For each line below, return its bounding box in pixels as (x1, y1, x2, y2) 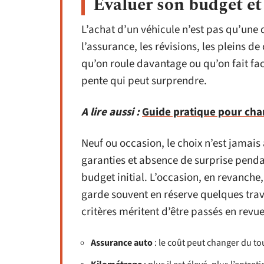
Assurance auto (91, 236, 153, 249)
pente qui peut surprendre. (81, 73, 207, 89)
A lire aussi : (81, 104, 140, 120)
